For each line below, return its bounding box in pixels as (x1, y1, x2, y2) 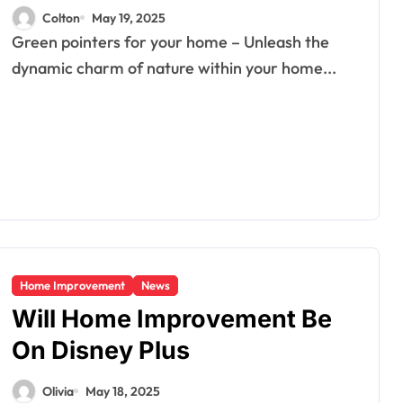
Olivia (42, 382, 74, 399)
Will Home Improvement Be (12, 304, 332, 334)
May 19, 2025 (92, 9, 166, 26)
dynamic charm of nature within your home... (12, 58, 336, 78)
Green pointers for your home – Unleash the (12, 31, 24, 52)
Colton (42, 9, 80, 26)
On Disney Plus (12, 336, 190, 365)
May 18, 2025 (85, 382, 160, 399)
